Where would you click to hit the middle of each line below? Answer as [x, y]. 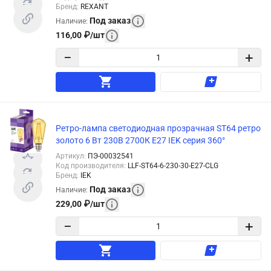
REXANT [94, 6]
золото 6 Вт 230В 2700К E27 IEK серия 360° [140, 140]
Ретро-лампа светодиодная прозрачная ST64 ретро [158, 128]
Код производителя [90, 165]
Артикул [70, 156]
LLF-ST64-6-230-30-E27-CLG [173, 165]
